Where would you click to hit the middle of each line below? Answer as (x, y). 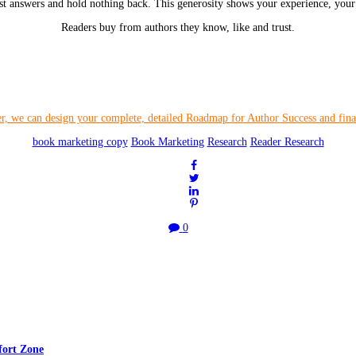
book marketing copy (80, 142)
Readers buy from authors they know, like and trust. (178, 28)
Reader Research (287, 142)
